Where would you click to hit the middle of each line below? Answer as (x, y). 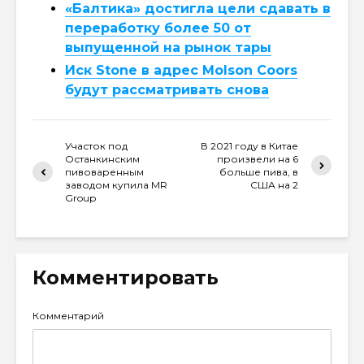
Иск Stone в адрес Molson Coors (181, 70)
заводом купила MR (116, 184)
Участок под (96, 145)
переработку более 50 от (158, 28)
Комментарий (68, 315)
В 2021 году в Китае (250, 145)
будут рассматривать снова (167, 89)
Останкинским (102, 158)
